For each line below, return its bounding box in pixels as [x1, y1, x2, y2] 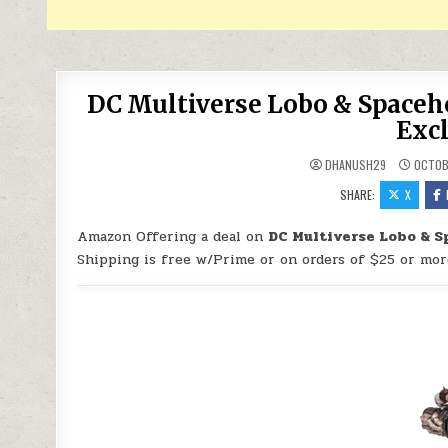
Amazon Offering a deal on [77, 226, 269, 247]
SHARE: [340, 186, 379, 203]
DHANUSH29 [325, 156, 387, 173]
